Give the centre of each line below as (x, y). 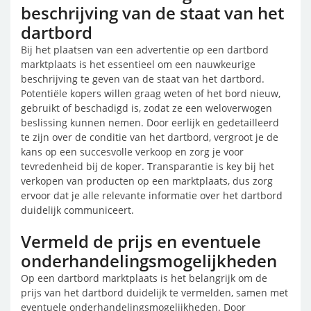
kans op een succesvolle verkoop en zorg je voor (132, 152)
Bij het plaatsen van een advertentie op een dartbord (145, 50)
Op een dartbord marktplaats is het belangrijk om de (144, 278)
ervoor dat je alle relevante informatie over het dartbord (152, 195)
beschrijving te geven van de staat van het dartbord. (143, 79)
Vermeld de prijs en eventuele (141, 241)
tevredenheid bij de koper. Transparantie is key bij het (148, 166)
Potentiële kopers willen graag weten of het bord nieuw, (151, 93)
